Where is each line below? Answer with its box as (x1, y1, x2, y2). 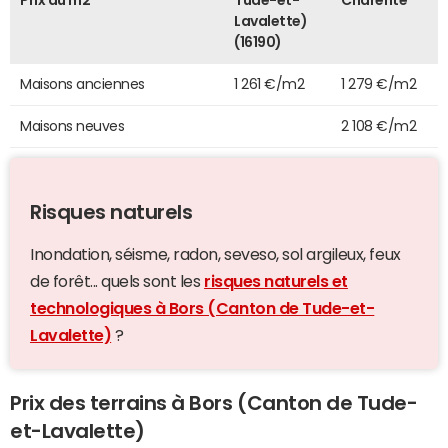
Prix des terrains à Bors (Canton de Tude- (10, 393, 418, 414)
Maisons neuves (20, 119, 125, 134)
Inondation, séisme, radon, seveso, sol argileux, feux (30, 246, 401, 263)
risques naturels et (204, 273, 348, 290)
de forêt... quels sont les (30, 273, 205, 290)
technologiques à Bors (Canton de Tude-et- (30, 300, 375, 317)
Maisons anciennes (20, 77, 145, 92)
